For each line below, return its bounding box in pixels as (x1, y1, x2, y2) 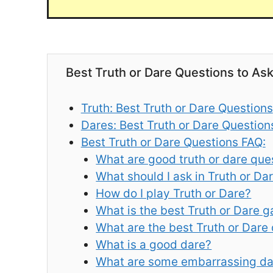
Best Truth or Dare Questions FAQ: (80, 135, 266, 149)
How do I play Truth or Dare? (96, 186, 252, 200)
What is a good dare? (96, 237, 212, 252)
